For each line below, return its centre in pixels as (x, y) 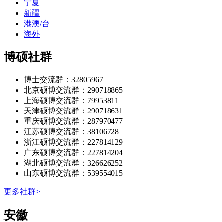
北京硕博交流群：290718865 (73, 90)
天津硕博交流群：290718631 (73, 111)
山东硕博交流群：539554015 (73, 173)
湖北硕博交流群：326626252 (73, 163)
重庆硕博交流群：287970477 (73, 121)
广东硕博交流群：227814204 (73, 153)
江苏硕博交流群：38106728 (71, 132)
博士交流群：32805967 (63, 80)
